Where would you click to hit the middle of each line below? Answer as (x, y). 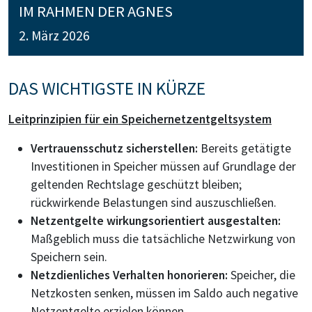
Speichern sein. (69, 257)
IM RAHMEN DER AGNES (96, 11)
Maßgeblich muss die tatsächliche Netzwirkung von (163, 239)
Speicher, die (262, 275)
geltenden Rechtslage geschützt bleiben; (136, 185)
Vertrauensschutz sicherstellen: (114, 149)
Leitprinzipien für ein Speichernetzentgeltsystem (140, 119)
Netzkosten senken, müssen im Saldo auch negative (164, 294)
